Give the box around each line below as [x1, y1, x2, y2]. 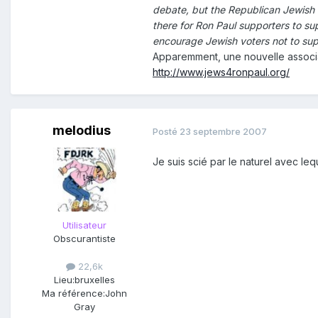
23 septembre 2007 [180, 125, 267, 137]
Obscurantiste [53, 233, 116, 245]
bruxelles [75, 274, 115, 286]
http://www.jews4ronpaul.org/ [153, 66, 290, 79]
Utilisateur [62, 219, 106, 231]
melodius [53, 123, 111, 138]
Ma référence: [42, 287, 105, 300]
